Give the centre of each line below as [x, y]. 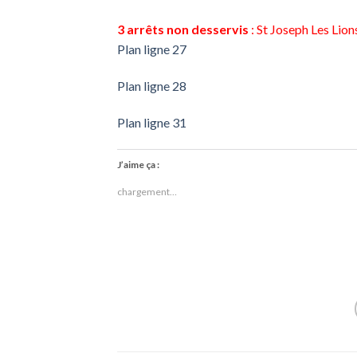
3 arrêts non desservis [184, 29]
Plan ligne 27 [152, 49]
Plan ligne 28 [152, 86]
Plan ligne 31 [152, 123]
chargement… [147, 191]
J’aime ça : [138, 164]
